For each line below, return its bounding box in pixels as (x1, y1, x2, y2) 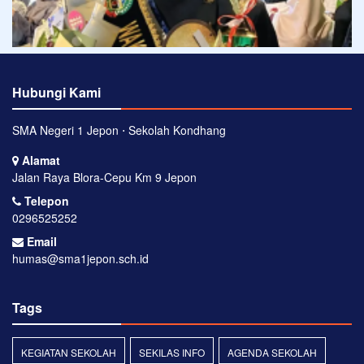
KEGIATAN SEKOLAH (21, 345, 116, 360)
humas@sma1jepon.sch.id (12, 250, 149, 267)
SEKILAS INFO (139, 345, 205, 360)
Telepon (21, 193, 69, 210)
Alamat (19, 152, 60, 169)
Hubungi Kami (12, 83, 101, 102)
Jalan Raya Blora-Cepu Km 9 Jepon (12, 169, 197, 186)
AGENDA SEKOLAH (227, 345, 317, 360)
